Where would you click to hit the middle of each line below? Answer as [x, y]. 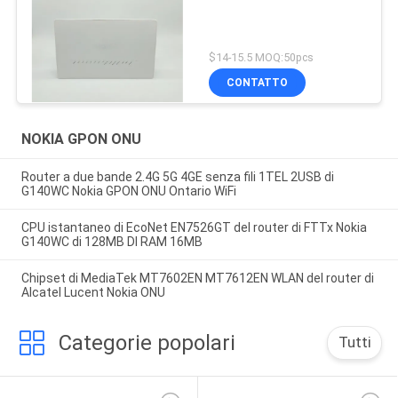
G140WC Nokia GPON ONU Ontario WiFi [128, 191]
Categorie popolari [147, 342]
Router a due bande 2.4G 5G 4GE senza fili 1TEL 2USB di [177, 177]
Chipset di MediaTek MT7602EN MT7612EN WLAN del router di [197, 278]
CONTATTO [258, 83]
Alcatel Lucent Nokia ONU [93, 292]
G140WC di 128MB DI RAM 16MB [111, 241]
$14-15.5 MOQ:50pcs [262, 58]
